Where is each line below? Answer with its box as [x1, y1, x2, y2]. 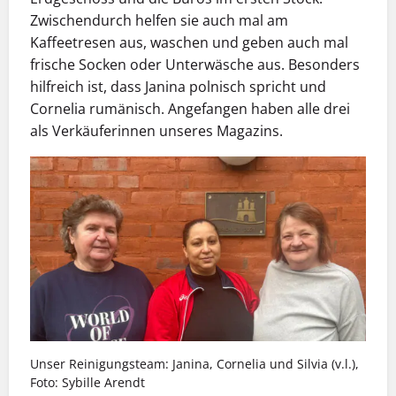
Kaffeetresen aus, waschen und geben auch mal [30, 32, 348, 52]
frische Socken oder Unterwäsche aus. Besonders [30, 54, 360, 74]
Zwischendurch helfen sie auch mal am [30, 10, 288, 30]
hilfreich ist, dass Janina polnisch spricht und [30, 76, 326, 96]
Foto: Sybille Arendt [30, 373, 145, 391]
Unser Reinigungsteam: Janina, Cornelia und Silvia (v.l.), [30, 354, 359, 372]
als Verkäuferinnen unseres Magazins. [30, 120, 283, 141]
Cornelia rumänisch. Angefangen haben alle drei [30, 98, 350, 118]
